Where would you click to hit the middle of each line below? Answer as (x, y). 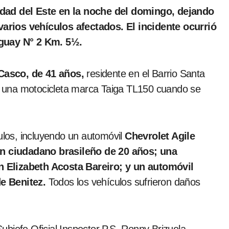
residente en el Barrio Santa (144, 74)
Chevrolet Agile (160, 136)
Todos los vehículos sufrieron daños (123, 182)
